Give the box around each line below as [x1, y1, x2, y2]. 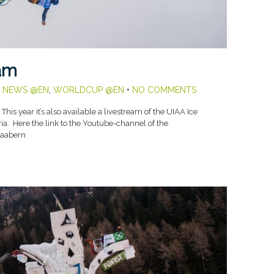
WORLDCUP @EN [53, 85, 124, 95]
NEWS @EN [2, 85, 49, 95]
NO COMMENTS [131, 85, 196, 95]
